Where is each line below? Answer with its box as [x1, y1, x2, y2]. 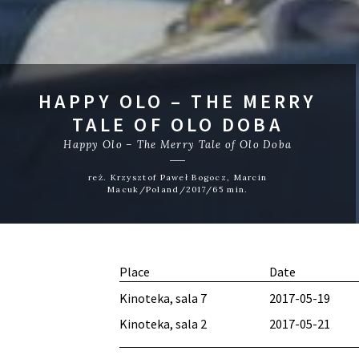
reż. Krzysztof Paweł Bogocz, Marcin [88, 172, 268, 184]
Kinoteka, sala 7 [119, 290, 208, 307]
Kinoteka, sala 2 [119, 316, 208, 333]
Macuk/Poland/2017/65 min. [107, 184, 248, 196]
